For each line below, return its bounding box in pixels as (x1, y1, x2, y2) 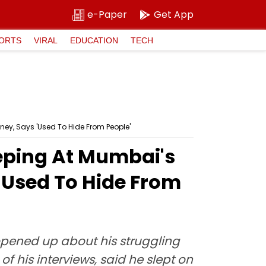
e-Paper (87, 8, 127, 21)
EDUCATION (70, 35, 118, 45)
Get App (154, 8, 194, 21)
